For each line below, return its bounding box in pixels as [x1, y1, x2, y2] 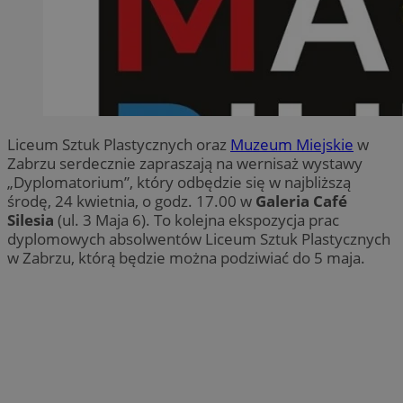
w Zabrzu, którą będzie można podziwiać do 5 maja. [7, 247, 365, 269]
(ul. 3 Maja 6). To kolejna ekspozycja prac [54, 210, 339, 231]
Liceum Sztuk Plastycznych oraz [7, 134, 230, 156]
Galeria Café [255, 191, 347, 212]
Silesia [7, 210, 54, 231]
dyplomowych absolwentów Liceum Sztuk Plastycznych [7, 228, 390, 250]
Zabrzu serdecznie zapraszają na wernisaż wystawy [7, 153, 363, 175]
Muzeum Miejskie [230, 134, 354, 156]
